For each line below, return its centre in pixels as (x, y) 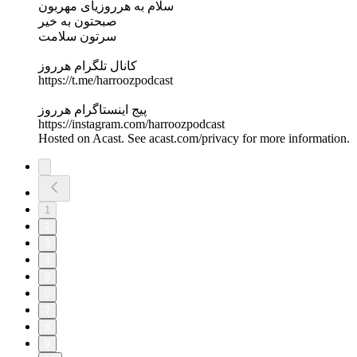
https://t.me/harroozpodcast (106, 80)
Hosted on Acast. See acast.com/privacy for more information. (194, 139)
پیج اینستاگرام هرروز (92, 110)
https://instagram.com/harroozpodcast (131, 124)
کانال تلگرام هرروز (88, 66)
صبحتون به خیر (78, 22)
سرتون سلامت (77, 37)
